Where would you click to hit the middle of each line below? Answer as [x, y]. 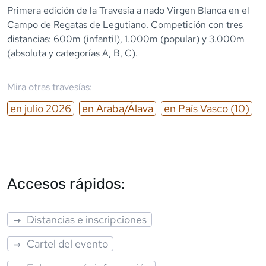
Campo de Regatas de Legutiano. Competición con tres [125, 24]
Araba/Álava [125, 108]
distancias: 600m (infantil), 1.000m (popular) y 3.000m [126, 39]
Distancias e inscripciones [87, 219]
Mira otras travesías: [50, 87]
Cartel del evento [68, 243]
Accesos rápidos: [66, 183]
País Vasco [203, 108]
